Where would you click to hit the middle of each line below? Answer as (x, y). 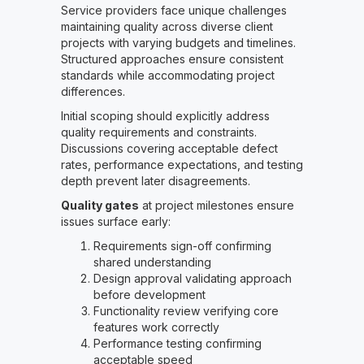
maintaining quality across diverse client (167, 27)
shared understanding (152, 262)
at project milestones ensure (216, 206)
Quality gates (100, 206)
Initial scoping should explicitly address (165, 116)
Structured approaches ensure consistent (172, 59)
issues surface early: (115, 222)
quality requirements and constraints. (158, 132)
